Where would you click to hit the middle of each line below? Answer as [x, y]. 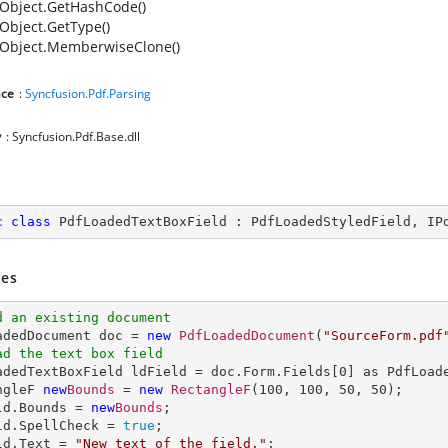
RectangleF [211, 389]
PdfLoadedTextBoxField [143, 221]
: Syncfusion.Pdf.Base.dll [73, 136]
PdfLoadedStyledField [331, 221]
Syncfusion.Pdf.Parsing [88, 93]
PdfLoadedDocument [247, 335]
